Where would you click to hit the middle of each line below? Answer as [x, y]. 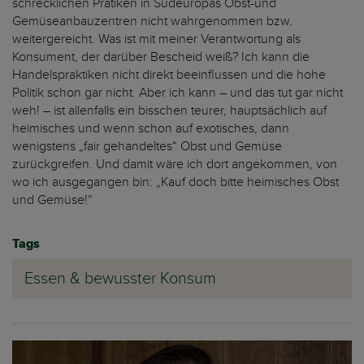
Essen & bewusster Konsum [120, 279]
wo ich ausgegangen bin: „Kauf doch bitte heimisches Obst [175, 182]
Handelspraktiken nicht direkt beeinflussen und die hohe [169, 75]
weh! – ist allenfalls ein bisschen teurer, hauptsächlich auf [169, 111]
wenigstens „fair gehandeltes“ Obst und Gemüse [147, 147]
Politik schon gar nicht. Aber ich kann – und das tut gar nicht [178, 93]
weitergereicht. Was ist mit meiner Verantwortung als [156, 39]
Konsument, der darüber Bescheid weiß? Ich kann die [161, 57]
